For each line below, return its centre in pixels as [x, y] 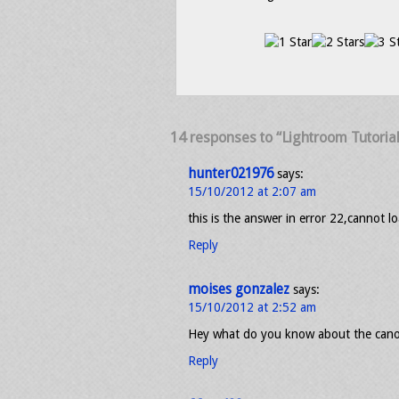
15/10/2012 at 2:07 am [252, 191]
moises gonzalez [239, 289]
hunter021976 [231, 174]
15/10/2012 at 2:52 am [252, 307]
